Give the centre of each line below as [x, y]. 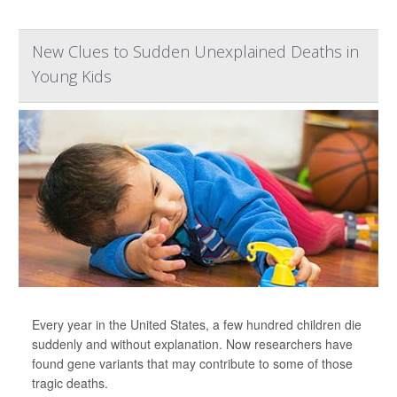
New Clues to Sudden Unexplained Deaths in [195, 51]
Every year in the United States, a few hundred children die [197, 324]
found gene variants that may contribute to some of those [192, 363]
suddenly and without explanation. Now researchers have [192, 344]
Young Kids [72, 76]
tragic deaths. [70, 383]
